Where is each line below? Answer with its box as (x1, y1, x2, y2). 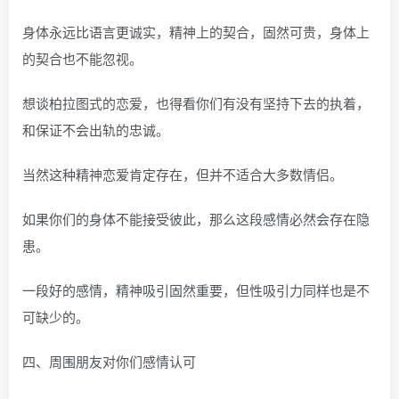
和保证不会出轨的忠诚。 (22, 120, 169, 140)
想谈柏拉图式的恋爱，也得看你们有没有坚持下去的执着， (22, 94, 370, 113)
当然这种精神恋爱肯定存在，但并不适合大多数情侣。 (22, 165, 343, 184)
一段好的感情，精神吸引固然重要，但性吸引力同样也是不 (22, 281, 370, 300)
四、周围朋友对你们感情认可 (22, 352, 196, 371)
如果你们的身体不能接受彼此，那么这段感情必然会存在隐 (22, 209, 370, 229)
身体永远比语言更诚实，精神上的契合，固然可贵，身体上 (22, 22, 370, 42)
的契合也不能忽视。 (22, 49, 142, 69)
